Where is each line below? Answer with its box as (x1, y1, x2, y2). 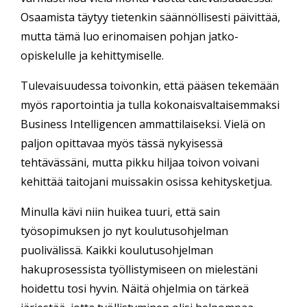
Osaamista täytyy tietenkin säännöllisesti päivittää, (21, 10, 280, 25)
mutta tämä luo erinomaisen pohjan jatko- (21, 29, 238, 45)
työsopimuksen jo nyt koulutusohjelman (21, 223, 228, 239)
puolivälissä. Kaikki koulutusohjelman (21, 243, 213, 258)
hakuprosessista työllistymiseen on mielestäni (21, 262, 258, 278)
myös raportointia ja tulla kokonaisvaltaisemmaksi (21, 97, 280, 113)
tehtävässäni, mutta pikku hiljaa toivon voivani (21, 155, 259, 171)
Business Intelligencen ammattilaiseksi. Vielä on (21, 116, 265, 132)
